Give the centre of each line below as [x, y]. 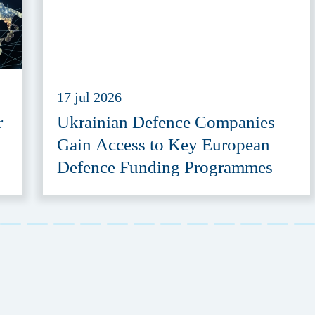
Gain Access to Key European [163, 145]
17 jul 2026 [89, 97]
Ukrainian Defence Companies [166, 122]
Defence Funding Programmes [165, 167]
